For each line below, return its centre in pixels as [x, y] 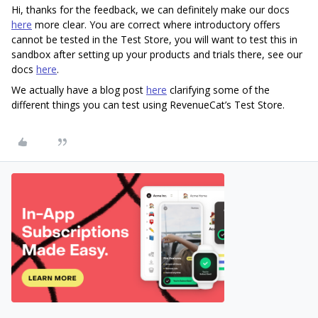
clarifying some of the [218, 90]
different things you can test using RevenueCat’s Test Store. [149, 105]
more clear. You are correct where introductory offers [156, 24]
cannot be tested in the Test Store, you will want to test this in [154, 39]
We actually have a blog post [79, 90]
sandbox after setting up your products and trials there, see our [157, 54]
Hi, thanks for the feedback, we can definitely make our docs [150, 10]
